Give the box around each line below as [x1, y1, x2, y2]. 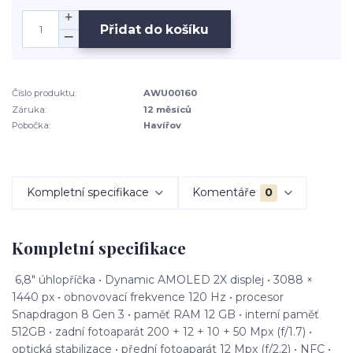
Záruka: [12, 103, 46, 115]
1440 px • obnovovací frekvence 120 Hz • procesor [12, 290, 284, 304]
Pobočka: [12, 119, 50, 131]
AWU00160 [143, 87, 198, 99]
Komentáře [192, 185, 257, 200]
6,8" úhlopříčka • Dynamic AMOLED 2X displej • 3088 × [12, 273, 313, 287]
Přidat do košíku [100, 21, 210, 37]
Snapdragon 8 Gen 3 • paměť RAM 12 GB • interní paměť [12, 307, 319, 321]
